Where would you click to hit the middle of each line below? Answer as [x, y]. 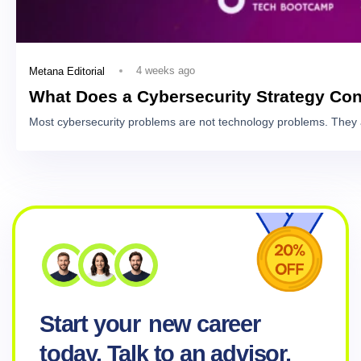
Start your [93, 324]
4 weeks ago [166, 71]
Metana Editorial [67, 71]
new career [204, 324]
